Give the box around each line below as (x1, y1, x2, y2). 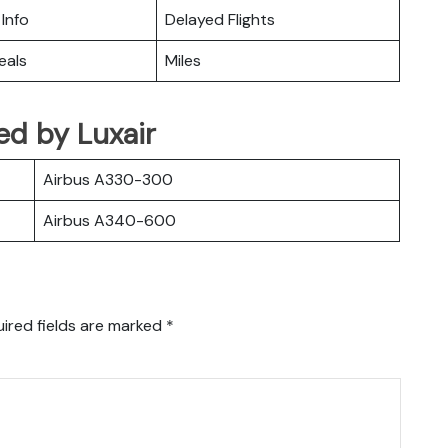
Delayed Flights (165, 8, 275, 30)
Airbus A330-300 (43, 168, 173, 190)
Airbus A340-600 (43, 209, 176, 231)
